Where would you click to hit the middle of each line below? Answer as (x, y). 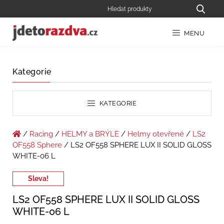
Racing (41, 134)
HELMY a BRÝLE (90, 134)
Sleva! (38, 179)
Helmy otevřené (156, 134)
